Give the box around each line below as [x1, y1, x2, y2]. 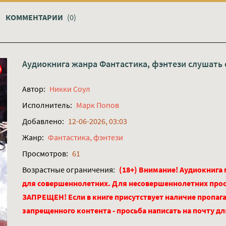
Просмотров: [22, 148, 68, 159]
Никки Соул [49, 84, 90, 94]
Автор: [22, 84, 45, 94]
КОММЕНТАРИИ [6, 12, 65, 23]
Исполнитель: [22, 100, 72, 110]
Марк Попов [76, 100, 119, 110]
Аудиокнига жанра [22, 58, 99, 70]
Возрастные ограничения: [22, 164, 115, 175]
